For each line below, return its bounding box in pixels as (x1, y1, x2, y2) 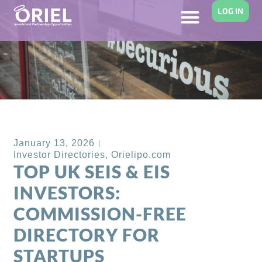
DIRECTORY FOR (13, 224, 160, 246)
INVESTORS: (13, 182, 121, 204)
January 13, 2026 (13, 138, 95, 149)
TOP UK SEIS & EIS (13, 161, 171, 182)
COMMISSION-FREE (13, 203, 187, 225)
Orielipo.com (111, 150, 171, 160)
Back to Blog (25, 110, 97, 123)
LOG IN (217, 6, 243, 16)
